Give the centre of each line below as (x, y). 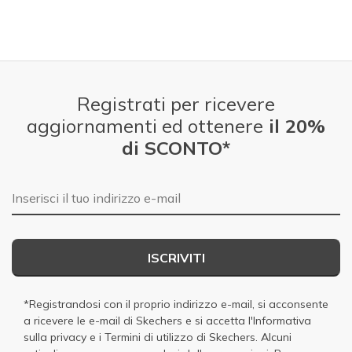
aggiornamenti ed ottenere (145, 125)
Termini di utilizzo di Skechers (180, 337)
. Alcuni (273, 337)
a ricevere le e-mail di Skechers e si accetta (136, 320)
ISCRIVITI (176, 257)
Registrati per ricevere (176, 103)
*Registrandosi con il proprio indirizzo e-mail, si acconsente (176, 304)
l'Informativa (280, 320)
